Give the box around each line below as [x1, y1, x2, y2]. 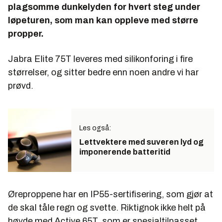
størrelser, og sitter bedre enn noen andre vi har [8, 67, 199, 77]
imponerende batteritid [79, 147, 170, 156]
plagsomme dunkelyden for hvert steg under [8, 1, 200, 12]
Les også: [79, 124, 111, 132]
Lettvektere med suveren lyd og [79, 137, 204, 146]
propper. [8, 28, 44, 39]
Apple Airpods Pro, [80, 9, 158, 19]
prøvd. [8, 80, 33, 91]
